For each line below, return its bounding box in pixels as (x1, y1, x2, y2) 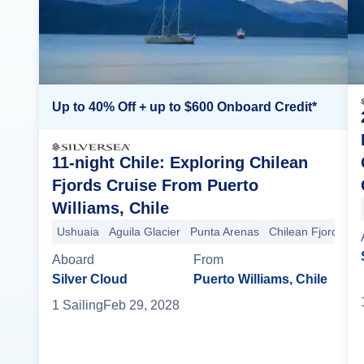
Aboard (52, 253, 94, 267)
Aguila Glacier (109, 225, 180, 239)
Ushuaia (57, 225, 99, 239)
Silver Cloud (52, 272, 128, 287)
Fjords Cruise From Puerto (52, 176, 258, 195)
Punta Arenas (190, 225, 259, 239)
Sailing (63, 298, 103, 313)
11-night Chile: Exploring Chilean (52, 154, 308, 172)
